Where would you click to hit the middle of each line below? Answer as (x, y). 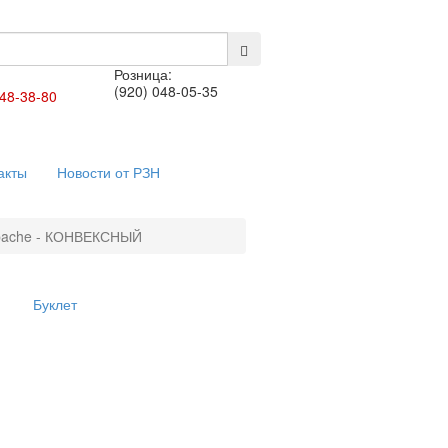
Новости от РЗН (108, 172)
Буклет (55, 304)
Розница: (143, 74)
